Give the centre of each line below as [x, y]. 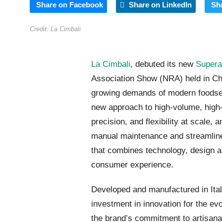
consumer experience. [132, 165]
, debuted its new [163, 64]
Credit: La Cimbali [55, 29]
